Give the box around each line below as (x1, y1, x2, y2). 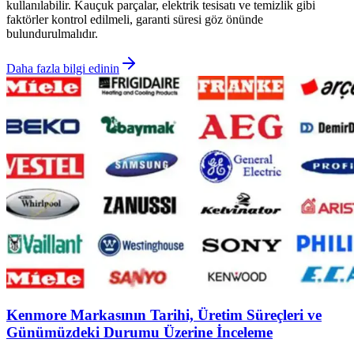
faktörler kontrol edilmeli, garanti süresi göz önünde (6, 12, 263, 26)
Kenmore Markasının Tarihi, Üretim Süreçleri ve (6, 307, 322, 324)
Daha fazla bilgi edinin (6, 61, 119, 75)
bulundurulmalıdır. (6, 26, 98, 40)
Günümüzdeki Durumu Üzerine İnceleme (6, 324, 273, 341)
